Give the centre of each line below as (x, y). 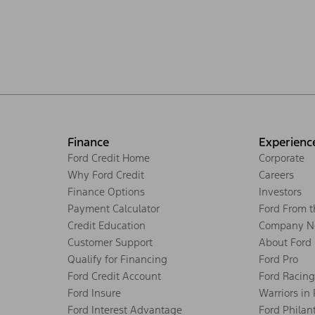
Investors (280, 191)
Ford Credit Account (114, 276)
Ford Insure (94, 292)
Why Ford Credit (106, 174)
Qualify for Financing (117, 259)
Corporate (282, 157)
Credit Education (107, 225)
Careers (276, 174)
